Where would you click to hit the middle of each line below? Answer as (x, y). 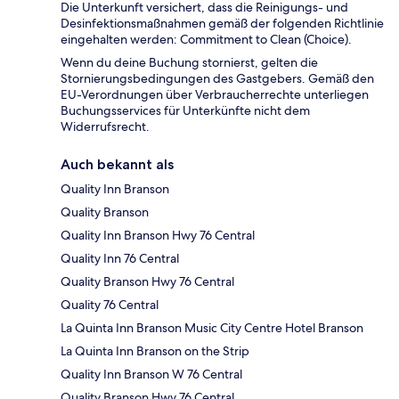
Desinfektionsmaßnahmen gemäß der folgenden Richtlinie (222, 24)
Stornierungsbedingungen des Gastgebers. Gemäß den (217, 79)
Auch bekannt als (117, 165)
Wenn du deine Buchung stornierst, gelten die (189, 63)
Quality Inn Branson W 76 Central (151, 375)
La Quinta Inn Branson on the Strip (155, 351)
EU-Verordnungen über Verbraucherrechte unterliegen (215, 95)
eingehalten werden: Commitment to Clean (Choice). (206, 40)
